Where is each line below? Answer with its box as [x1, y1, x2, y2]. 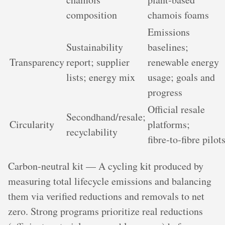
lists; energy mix [66, 70, 135, 84]
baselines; [148, 40, 188, 54]
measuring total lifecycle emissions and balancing [8, 174, 211, 188]
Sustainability [66, 40, 123, 54]
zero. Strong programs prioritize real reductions [8, 204, 203, 218]
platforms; [148, 118, 190, 131]
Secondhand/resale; [66, 110, 146, 124]
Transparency [10, 55, 64, 69]
